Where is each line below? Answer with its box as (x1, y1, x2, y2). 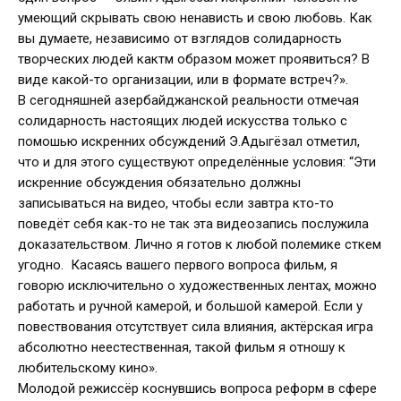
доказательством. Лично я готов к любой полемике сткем (18, 236, 381, 253)
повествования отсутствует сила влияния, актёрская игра (18, 319, 373, 336)
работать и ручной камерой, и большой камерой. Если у (18, 298, 363, 315)
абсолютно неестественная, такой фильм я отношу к (18, 339, 346, 356)
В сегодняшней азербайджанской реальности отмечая (18, 92, 359, 109)
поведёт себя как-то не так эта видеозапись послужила (18, 216, 369, 233)
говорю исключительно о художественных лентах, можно (18, 277, 377, 294)
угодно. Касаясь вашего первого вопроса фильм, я (18, 257, 337, 274)
